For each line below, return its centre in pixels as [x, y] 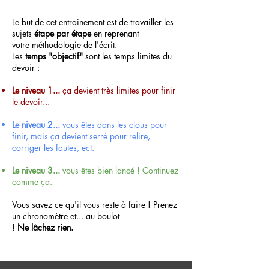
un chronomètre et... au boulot [66, 216]
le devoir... [31, 101]
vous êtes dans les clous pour [113, 124]
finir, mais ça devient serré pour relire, [81, 136]
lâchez [43, 227]
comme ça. [32, 181]
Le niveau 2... [36, 124]
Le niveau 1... [37, 90]
